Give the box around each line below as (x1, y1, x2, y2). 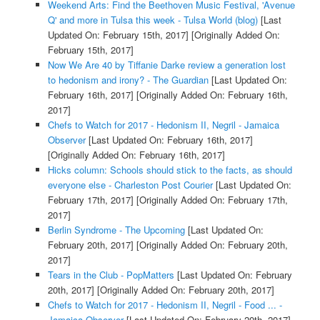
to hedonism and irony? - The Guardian (47, 72, 209, 86)
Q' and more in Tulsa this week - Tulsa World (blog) (47, 12, 258, 26)
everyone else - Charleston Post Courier (47, 177, 213, 191)
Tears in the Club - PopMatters (47, 267, 174, 281)
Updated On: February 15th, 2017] (47, 27, 189, 41)
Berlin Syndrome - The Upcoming (47, 222, 185, 236)
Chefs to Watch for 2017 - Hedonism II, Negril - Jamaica (47, 117, 279, 131)
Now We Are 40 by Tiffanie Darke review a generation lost (47, 57, 286, 71)
